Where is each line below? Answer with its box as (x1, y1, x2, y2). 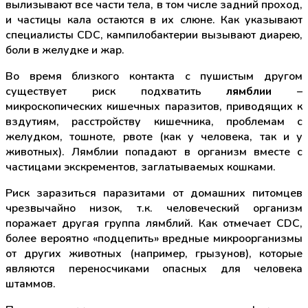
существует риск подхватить (5, 84, 227, 100)
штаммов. (5, 276, 56, 292)
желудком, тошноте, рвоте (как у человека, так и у (5, 129, 302, 145)
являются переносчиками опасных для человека (5, 261, 302, 277)
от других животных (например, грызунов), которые (5, 246, 302, 262)
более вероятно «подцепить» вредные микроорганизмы (5, 231, 302, 247)
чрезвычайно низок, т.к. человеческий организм (5, 201, 302, 217)
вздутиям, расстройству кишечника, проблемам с (5, 114, 302, 130)
